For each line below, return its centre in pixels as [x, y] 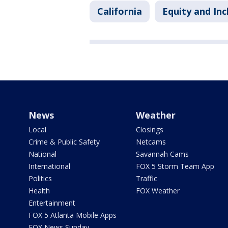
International [49, 166]
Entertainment [52, 203]
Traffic [146, 178]
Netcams [151, 142]
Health [39, 191]
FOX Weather [158, 191]
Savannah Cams [162, 154]
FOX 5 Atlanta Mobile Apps [73, 215]
